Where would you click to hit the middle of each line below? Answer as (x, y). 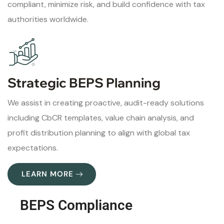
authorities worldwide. (48, 19)
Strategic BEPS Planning (84, 83)
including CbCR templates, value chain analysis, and (101, 118)
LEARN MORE (47, 174)
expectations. (33, 148)
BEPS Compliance (76, 205)
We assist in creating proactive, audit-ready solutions (106, 103)
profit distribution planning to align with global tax (99, 133)
